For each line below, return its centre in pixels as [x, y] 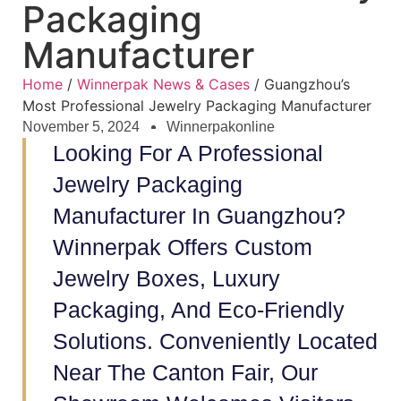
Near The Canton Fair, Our [185, 372]
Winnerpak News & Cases [163, 84]
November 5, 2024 [81, 127]
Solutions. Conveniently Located [215, 341]
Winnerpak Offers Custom [183, 247]
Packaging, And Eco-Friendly [199, 310]
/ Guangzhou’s [300, 84]
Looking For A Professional [188, 153]
